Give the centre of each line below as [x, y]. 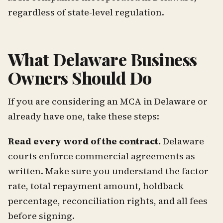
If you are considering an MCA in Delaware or [108, 101]
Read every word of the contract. [84, 141]
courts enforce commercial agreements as [102, 156]
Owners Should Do [80, 78]
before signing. [41, 216]
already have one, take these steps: [84, 116]
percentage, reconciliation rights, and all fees [108, 201]
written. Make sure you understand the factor [108, 171]
